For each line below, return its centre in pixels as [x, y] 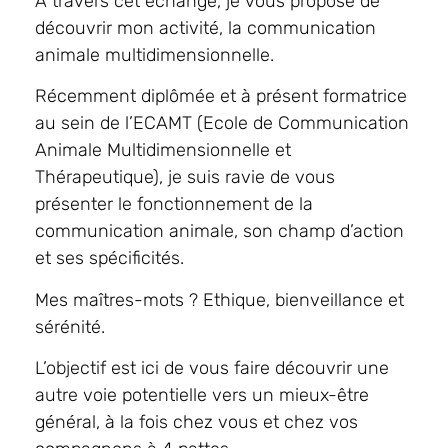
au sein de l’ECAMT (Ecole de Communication [222, 123]
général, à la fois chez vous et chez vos [196, 422]
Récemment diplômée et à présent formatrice [221, 96]
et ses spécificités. [109, 258]
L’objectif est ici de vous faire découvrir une [212, 368]
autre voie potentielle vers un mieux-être [202, 395]
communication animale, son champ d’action [219, 231]
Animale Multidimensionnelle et [163, 150]
